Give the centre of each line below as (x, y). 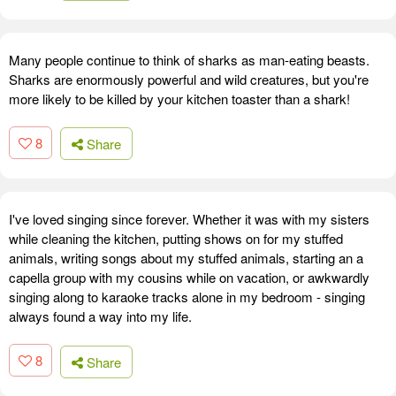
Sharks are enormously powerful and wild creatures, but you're (189, 79)
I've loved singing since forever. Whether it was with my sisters (189, 219)
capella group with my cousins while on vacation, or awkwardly (189, 278)
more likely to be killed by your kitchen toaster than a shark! (179, 98)
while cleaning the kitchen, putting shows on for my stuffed (176, 239)
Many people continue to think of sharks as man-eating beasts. (189, 59)
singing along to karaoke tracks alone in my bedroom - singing (187, 297)
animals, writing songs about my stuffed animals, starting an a (186, 258)
